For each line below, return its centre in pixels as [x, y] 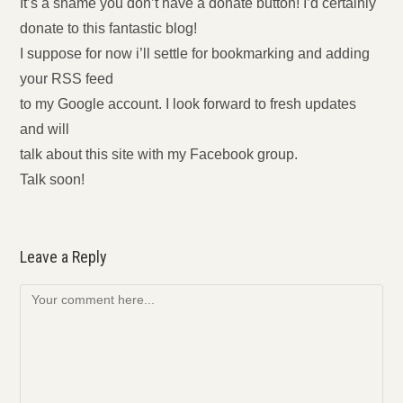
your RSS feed [67, 79]
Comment [47, 294]
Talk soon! [53, 179]
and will [45, 129]
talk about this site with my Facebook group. [159, 154]
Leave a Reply [64, 257]
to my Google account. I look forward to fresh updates [188, 104]
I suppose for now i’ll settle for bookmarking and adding [195, 54]
